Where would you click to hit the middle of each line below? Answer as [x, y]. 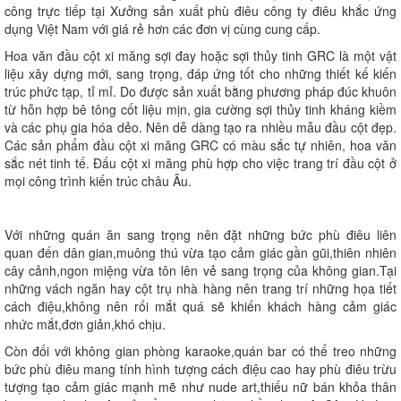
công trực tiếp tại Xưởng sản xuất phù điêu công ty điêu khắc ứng [200, 11]
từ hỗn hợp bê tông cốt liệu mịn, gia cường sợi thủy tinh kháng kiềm [200, 110]
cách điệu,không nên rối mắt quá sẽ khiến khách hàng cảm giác [200, 307]
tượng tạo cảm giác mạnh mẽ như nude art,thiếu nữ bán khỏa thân [200, 387]
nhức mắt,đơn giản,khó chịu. [85, 324]
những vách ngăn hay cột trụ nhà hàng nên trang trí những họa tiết [200, 289]
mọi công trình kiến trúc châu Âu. [98, 181]
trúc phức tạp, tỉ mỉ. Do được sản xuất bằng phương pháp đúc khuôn [200, 92]
